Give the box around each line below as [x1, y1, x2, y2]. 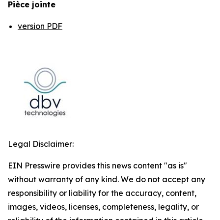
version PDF [18, 21, 62, 31]
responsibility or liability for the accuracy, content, [8, 188, 196, 198]
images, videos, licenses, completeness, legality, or [8, 202, 199, 212]
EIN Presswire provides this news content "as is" [8, 161, 187, 170]
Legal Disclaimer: [8, 139, 74, 149]
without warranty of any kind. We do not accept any [8, 174, 205, 184]
